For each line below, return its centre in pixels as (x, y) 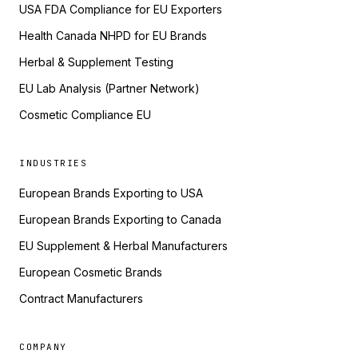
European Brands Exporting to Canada (120, 219)
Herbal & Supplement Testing (96, 62)
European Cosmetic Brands (91, 272)
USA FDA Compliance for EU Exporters (121, 9)
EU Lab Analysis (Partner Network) (109, 88)
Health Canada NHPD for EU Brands (113, 36)
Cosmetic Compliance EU (85, 115)
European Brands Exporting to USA (111, 193)
